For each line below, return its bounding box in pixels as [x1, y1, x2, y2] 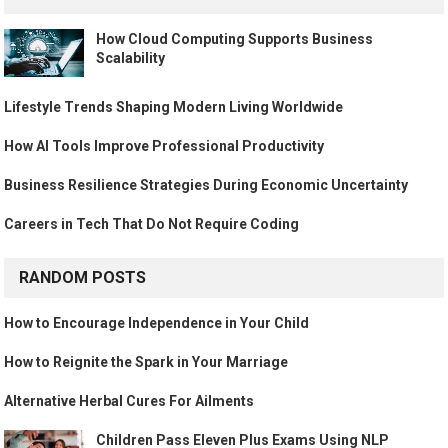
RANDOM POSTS [19, 268, 147, 288]
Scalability [96, 50, 166, 67]
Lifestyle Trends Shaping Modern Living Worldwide [4, 99, 344, 116]
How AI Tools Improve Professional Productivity [4, 138, 325, 155]
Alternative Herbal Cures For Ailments [4, 393, 255, 410]
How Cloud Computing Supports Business [96, 31, 374, 48]
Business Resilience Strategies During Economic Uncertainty [4, 177, 409, 194]
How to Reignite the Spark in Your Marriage [4, 354, 289, 371]
